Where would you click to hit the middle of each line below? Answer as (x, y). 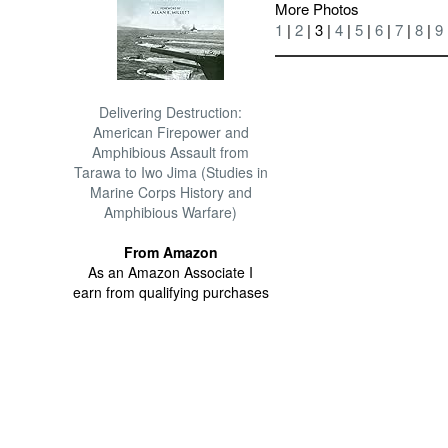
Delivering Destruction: (171, 112)
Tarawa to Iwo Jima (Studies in (170, 172)
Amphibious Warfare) (171, 212)
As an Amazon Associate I (171, 272)
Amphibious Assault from (171, 152)
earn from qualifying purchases (170, 292)
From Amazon (170, 252)
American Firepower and (170, 132)
